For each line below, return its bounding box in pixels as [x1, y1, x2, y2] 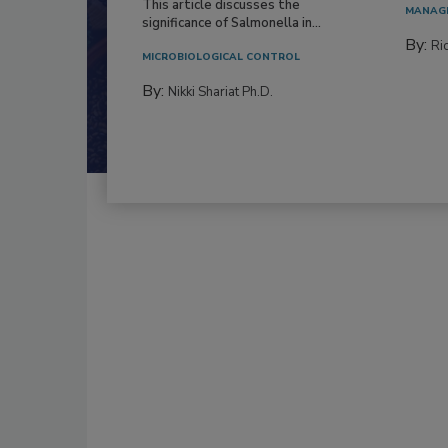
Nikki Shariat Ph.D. [168, 82, 273, 101]
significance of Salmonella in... [142, 13, 321, 32]
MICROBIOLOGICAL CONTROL [142, 49, 300, 64]
